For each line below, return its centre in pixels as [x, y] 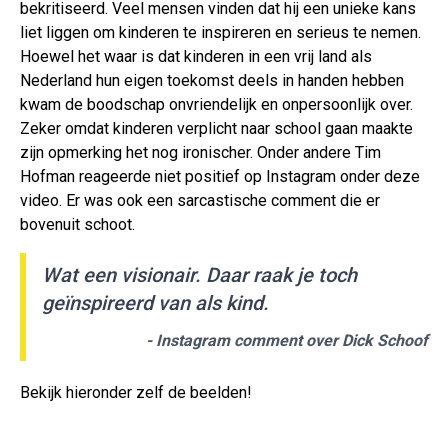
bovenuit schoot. [77, 225]
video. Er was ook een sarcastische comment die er [200, 201]
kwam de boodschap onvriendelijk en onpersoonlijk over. [216, 105]
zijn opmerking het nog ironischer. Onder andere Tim [200, 153]
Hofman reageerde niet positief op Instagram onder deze [220, 177]
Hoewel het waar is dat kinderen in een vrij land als [196, 57]
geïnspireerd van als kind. [155, 303]
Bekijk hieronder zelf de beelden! [136, 393]
